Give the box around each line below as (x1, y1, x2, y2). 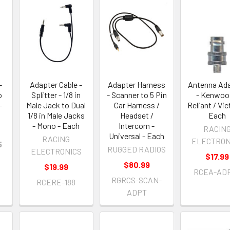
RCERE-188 (36, 177, 76, 187)
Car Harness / (113, 100, 160, 110)
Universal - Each (109, 131, 165, 141)
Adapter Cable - (30, 80, 83, 90)
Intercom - (119, 121, 155, 131)
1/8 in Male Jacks (27, 110, 85, 121)
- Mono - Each (32, 121, 80, 131)
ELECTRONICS (30, 146, 82, 157)
